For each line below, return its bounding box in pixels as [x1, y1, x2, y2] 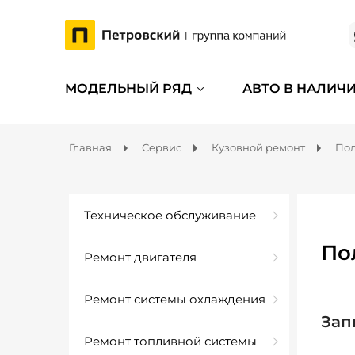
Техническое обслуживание [84, 208, 256, 223]
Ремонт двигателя [84, 250, 197, 265]
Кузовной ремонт [212, 141, 305, 154]
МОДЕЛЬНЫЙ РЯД [65, 81, 192, 96]
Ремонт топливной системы [84, 334, 257, 349]
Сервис [142, 141, 181, 154]
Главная [69, 141, 112, 154]
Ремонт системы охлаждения [84, 292, 265, 307]
